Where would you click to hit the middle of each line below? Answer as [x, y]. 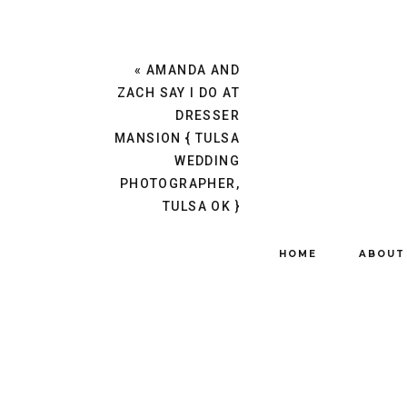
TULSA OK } [201, 206]
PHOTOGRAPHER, [179, 184]
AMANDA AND [193, 70]
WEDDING [207, 161]
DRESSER [208, 115]
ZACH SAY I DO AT [178, 93]
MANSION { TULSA [177, 138]
